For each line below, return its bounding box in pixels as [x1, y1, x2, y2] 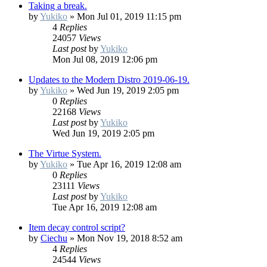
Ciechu [41, 233, 67, 244]
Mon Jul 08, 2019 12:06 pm [52, 54, 157, 65]
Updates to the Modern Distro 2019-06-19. [29, 74, 190, 85]
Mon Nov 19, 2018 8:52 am [77, 233, 182, 244]
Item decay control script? [29, 222, 125, 233]
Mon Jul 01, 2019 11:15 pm [77, 11, 181, 22]
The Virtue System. [29, 148, 101, 159]
